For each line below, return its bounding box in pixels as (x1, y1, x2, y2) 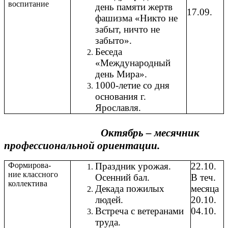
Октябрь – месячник (4, 127, 199, 139)
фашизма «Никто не (95, 13, 178, 24)
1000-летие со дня (95, 80, 169, 91)
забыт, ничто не (95, 24, 160, 35)
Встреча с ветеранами (95, 206, 184, 217)
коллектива (8, 179, 48, 188)
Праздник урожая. (95, 161, 171, 172)
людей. (95, 194, 123, 206)
